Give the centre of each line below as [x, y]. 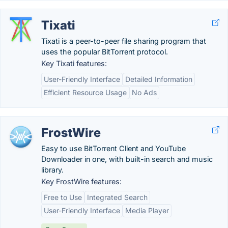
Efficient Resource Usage [85, 92]
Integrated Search [117, 197]
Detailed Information [159, 79]
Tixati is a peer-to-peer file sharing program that [124, 41]
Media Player [147, 210]
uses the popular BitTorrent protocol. [105, 52]
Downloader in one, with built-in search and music [127, 159]
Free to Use [63, 197]
